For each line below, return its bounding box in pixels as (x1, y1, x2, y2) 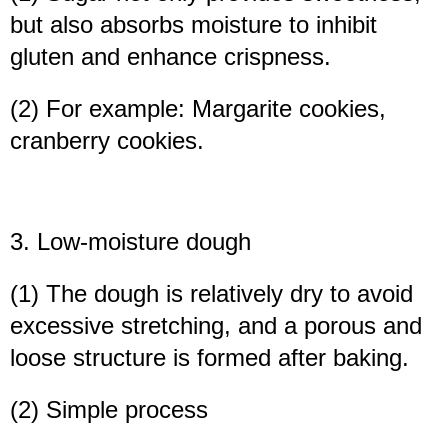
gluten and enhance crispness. (10, 43, 331, 71)
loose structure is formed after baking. (10, 344, 409, 372)
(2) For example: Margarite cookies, (10, 95, 386, 123)
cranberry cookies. (10, 127, 204, 155)
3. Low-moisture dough (10, 228, 251, 256)
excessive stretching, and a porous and (10, 312, 422, 340)
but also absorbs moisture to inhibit (10, 11, 377, 39)
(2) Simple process (10, 396, 208, 424)
